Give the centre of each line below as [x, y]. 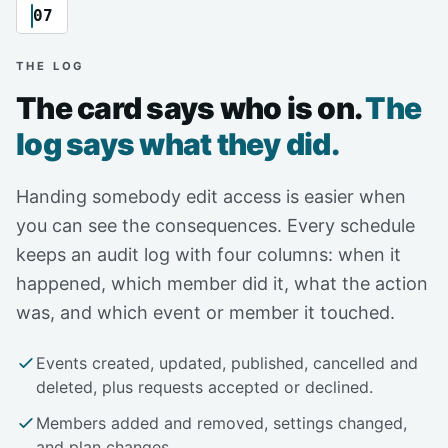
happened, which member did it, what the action [222, 284]
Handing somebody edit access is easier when [211, 197]
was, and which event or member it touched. [205, 313]
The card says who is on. [191, 108]
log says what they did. [177, 144]
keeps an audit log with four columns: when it [208, 255]
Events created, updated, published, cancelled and [227, 363]
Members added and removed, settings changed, [221, 423]
